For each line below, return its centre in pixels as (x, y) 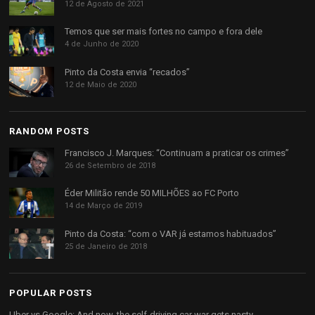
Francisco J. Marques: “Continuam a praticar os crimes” (177, 153)
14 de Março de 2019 (104, 206)
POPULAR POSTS (51, 292)
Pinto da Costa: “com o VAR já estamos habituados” (171, 234)
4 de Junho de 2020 (102, 44)
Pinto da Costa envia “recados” (128, 72)
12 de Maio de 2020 (101, 85)
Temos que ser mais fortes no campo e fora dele (164, 32)
